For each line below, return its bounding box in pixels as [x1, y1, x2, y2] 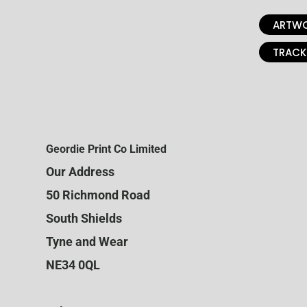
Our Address [46, 164, 115, 179]
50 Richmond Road [46, 187, 151, 202]
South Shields [46, 210, 123, 225]
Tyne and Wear [46, 234, 129, 249]
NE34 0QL [46, 257, 101, 272]
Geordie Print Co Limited [46, 142, 167, 156]
